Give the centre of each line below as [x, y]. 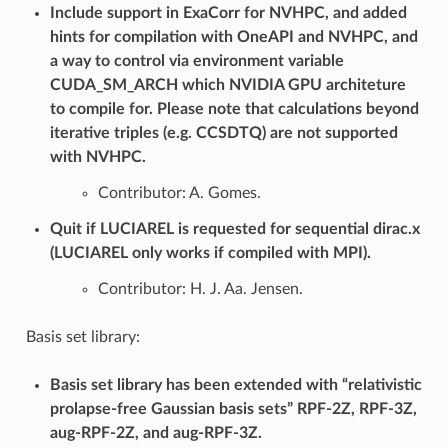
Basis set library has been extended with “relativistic [235, 384]
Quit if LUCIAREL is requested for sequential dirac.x [234, 228]
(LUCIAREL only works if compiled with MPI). [210, 252]
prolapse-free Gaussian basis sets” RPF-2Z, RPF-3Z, [233, 408]
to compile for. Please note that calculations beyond [234, 108]
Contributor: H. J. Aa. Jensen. [200, 288]
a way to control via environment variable [196, 60]
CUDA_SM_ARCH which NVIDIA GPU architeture [227, 84]
